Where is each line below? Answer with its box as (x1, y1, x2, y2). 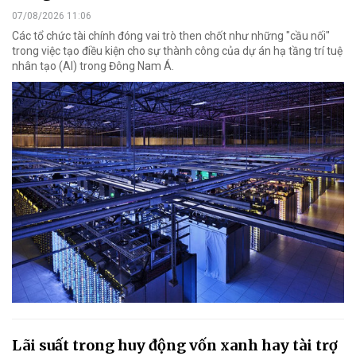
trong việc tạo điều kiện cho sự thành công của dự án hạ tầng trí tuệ (12, 44, 342, 57)
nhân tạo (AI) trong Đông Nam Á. (12, 59, 174, 72)
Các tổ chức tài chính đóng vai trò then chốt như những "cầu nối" (12, 29, 330, 42)
